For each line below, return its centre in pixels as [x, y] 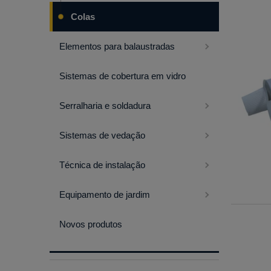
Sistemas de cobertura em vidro [122, 76]
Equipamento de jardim [105, 195]
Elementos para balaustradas [117, 47]
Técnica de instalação [102, 165]
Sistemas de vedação [102, 135]
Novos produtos [91, 224]
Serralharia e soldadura [105, 106]
